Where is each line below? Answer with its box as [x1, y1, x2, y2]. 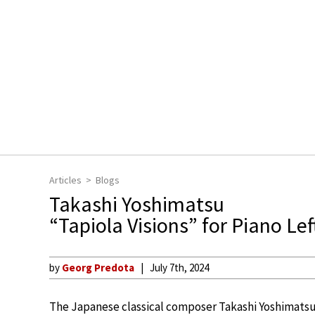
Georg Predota [62, 261, 134, 274]
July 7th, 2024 [150, 261, 209, 274]
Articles [49, 174, 82, 186]
